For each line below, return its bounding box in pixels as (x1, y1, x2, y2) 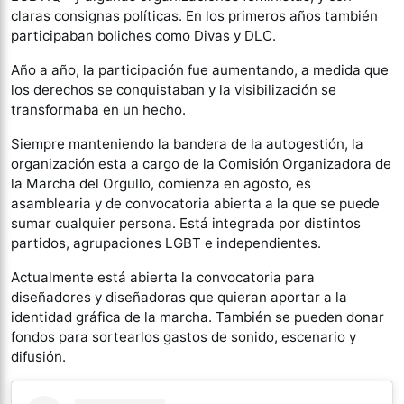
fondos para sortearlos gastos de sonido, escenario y (11, 328, 356, 346)
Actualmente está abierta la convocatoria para (11, 269, 315, 287)
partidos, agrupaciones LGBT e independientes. (11, 234, 321, 252)
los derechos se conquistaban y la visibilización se (11, 81, 336, 99)
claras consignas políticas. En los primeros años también (11, 7, 378, 25)
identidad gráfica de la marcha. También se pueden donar (11, 308, 384, 326)
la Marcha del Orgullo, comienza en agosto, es (11, 175, 311, 193)
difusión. (11, 348, 66, 366)
